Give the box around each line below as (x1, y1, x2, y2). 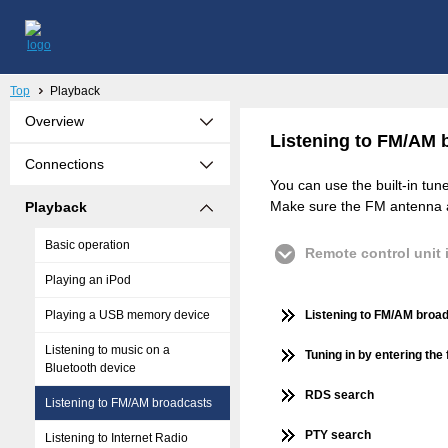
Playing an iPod (45, 273, 131, 287)
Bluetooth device (45, 361, 136, 375)
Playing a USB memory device (45, 308, 210, 322)
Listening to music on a (45, 343, 170, 357)
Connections (25, 156, 104, 172)
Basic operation (45, 238, 130, 252)
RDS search (305, 388, 374, 402)
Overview (25, 113, 84, 129)
